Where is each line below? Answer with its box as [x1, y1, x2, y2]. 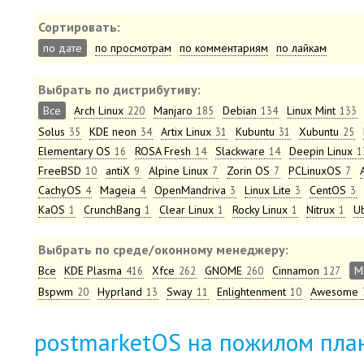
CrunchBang [84, 202, 141, 217]
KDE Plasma [64, 263, 122, 278]
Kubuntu [236, 124, 275, 139]
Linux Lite [245, 183, 291, 197]
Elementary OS [38, 144, 110, 158]
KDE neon [89, 124, 136, 139]
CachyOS [38, 183, 81, 197]
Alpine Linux [149, 163, 208, 178]
